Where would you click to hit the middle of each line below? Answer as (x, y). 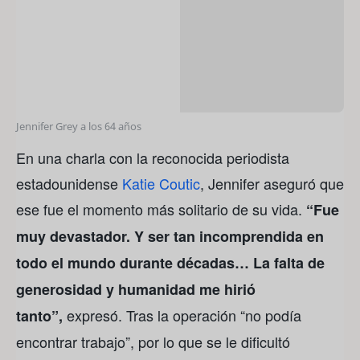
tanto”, (39, 315)
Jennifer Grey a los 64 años (79, 126)
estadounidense (67, 183)
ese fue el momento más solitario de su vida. (159, 209)
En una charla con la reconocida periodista (153, 157)
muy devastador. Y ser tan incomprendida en (170, 236)
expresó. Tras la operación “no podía (182, 315)
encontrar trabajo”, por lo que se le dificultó (153, 341)
